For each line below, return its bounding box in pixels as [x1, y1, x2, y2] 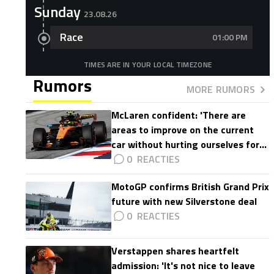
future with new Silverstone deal [111, 194, 257, 209]
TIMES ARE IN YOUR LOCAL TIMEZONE [83, 59, 212, 70]
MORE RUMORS [186, 81, 255, 97]
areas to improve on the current [111, 122, 254, 137]
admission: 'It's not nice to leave [111, 258, 255, 273]
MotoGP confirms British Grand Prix [111, 179, 269, 194]
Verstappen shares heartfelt [111, 243, 239, 258]
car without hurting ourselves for [111, 137, 259, 152]
